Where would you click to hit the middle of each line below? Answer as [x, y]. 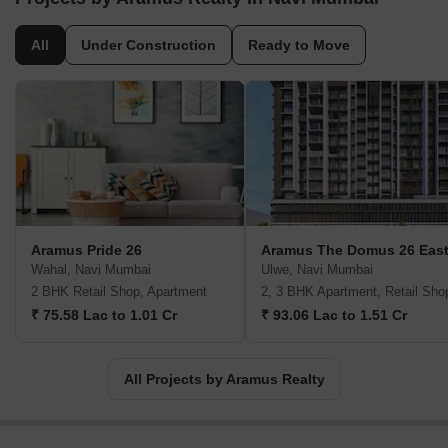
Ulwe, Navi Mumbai [317, 270]
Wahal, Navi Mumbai [91, 270]
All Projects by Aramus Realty [224, 379]
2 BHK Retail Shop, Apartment [119, 292]
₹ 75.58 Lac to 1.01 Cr [104, 315]
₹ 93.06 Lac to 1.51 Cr [334, 315]
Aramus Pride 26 [86, 250]
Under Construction [148, 45]
